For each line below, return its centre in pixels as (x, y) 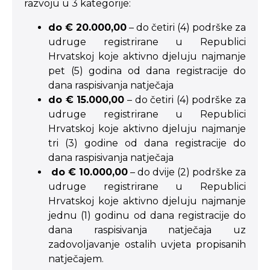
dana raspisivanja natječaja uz (147, 230)
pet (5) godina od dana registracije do (147, 71)
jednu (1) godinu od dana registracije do (147, 215)
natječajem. (76, 259)
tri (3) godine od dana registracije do (147, 143)
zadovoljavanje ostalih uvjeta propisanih (147, 244)
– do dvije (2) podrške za (187, 172)
